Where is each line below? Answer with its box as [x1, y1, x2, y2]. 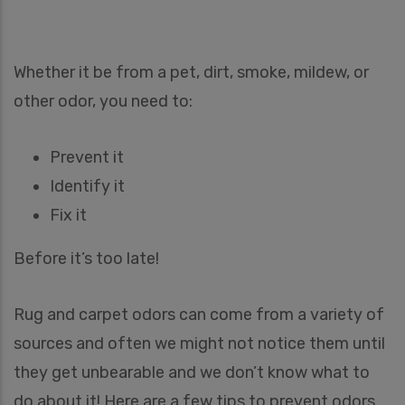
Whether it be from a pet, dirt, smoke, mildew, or [14, 61, 369, 82]
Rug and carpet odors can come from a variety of [14, 304, 384, 325]
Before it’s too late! [14, 248, 159, 268]
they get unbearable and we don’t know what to [14, 362, 370, 382]
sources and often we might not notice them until [14, 333, 385, 353]
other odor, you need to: [14, 90, 193, 111]
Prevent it [50, 146, 124, 167]
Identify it [50, 175, 125, 196]
